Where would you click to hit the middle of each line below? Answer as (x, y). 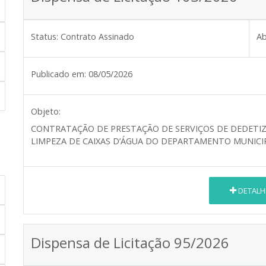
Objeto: (46, 112)
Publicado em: (58, 74)
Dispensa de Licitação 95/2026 (130, 243)
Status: (45, 37)
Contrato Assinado (97, 37)
